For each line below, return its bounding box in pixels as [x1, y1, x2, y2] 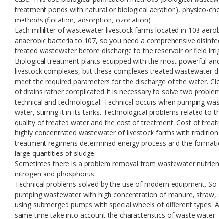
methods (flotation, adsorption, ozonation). [15, 15, 152, 24]
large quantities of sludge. [15, 148, 96, 158]
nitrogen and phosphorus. [15, 169, 96, 178]
